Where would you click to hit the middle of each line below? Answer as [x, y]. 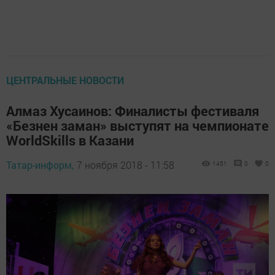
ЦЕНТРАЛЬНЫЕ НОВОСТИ [65, 80]
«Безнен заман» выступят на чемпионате [137, 125]
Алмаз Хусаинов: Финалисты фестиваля [133, 110]
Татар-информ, [40, 165]
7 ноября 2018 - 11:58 [126, 165]
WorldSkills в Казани [70, 140]
